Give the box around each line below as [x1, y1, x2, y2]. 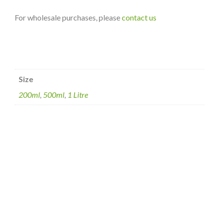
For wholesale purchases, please [15, 13, 122, 22]
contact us [122, 13, 156, 22]
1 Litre [67, 90, 88, 100]
